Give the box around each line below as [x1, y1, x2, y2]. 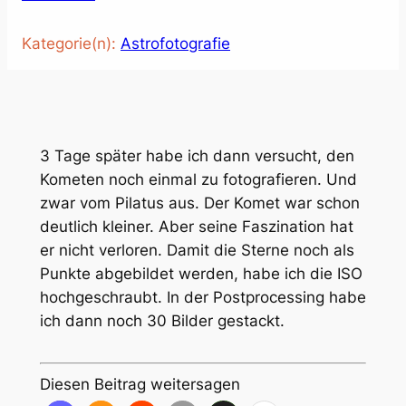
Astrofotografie [121, 34, 230, 53]
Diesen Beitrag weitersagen [39, 374, 240, 393]
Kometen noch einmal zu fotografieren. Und [39, 169, 357, 188]
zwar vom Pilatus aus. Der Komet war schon [39, 193, 360, 212]
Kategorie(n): [22, 34, 121, 53]
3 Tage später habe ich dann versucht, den [39, 146, 354, 165]
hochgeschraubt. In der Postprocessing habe [39, 287, 366, 306]
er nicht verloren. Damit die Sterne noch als [39, 240, 354, 259]
